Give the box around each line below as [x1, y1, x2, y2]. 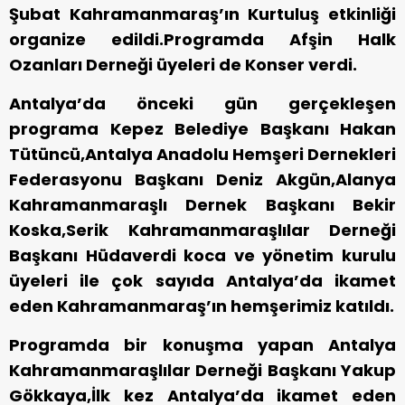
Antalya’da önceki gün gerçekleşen [9, 92, 396, 116]
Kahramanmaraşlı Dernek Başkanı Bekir [9, 193, 396, 217]
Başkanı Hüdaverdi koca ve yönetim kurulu [9, 244, 396, 268]
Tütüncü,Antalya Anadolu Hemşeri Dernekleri [9, 143, 396, 166]
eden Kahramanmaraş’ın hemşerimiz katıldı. [9, 295, 394, 318]
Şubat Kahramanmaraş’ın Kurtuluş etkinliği [9, 3, 396, 26]
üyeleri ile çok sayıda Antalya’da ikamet [9, 269, 396, 293]
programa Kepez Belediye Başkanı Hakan [9, 118, 396, 141]
